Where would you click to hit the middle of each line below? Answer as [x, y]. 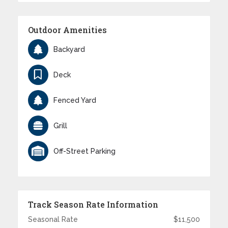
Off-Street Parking [84, 151]
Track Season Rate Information [93, 205]
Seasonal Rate [53, 220]
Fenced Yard [75, 100]
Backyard [69, 49]
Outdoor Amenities [67, 30]
